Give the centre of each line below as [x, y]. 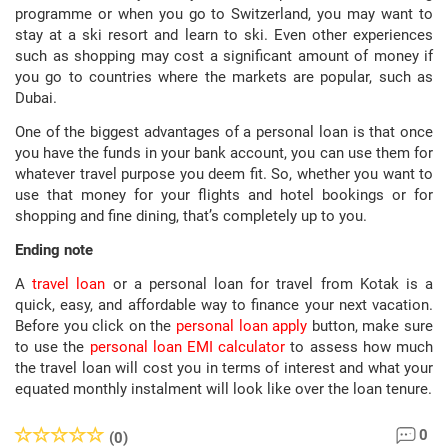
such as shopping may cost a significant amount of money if [224, 56]
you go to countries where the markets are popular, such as [224, 77]
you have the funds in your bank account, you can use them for [224, 153]
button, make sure [370, 326]
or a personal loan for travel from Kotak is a [269, 284]
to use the [52, 347]
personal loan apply [242, 326]
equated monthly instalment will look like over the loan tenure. [223, 389]
